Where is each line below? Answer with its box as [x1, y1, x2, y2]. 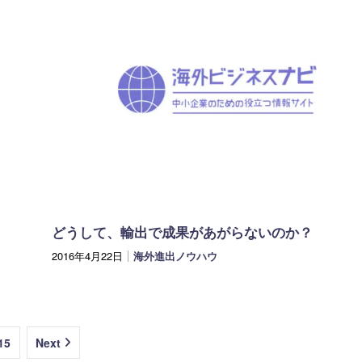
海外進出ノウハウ [133, 248, 217, 264]
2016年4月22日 [52, 248, 123, 264]
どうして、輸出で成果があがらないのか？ [52, 222, 313, 242]
